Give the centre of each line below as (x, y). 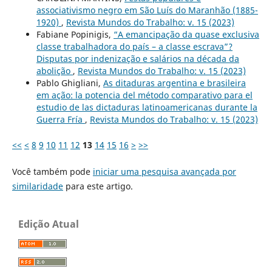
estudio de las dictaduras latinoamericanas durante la (147, 107)
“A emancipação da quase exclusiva (186, 34)
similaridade (37, 186)
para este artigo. (98, 186)
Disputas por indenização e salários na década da (138, 58)
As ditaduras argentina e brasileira (174, 83)
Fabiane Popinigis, (75, 34)
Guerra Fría (60, 119)
